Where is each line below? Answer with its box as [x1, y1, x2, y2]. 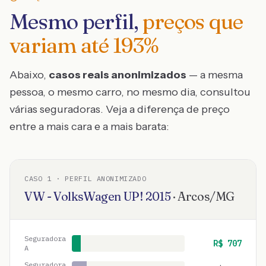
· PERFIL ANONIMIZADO [51, 174, 147, 183]
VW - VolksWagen [24, 189, 122, 204]
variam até [9, 32, 113, 58]
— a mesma [186, 68, 243, 81]
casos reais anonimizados [49, 68, 186, 81]
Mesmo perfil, [9, 8, 138, 34]
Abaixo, [9, 68, 49, 81]
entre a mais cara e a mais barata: [9, 120, 169, 133]
